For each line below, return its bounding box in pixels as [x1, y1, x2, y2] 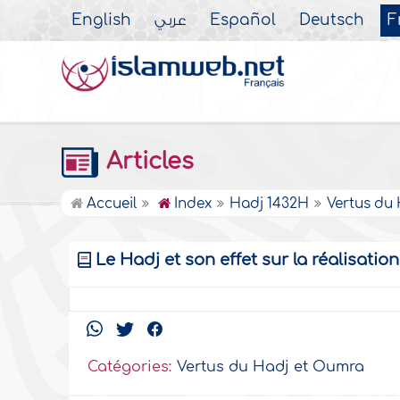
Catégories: [87, 359, 172, 376]
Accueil [83, 196, 137, 212]
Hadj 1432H [229, 196, 310, 212]
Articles [100, 149, 195, 174]
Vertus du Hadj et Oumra [177, 359, 365, 376]
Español [210, 12, 277, 29]
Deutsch [299, 12, 365, 29]
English [71, 12, 132, 29]
